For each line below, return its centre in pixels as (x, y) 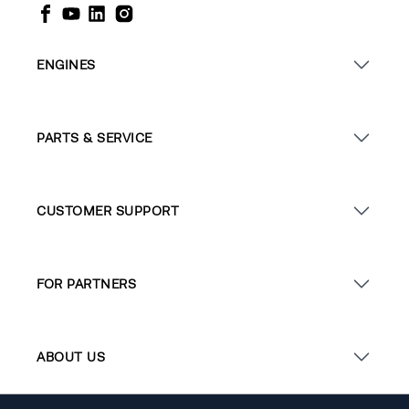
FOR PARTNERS (86, 284)
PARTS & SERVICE (94, 138)
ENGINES (66, 65)
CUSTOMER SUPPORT (108, 211)
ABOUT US (71, 357)
